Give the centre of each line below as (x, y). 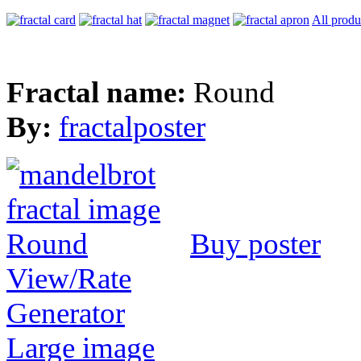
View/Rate (69, 278)
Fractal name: (100, 92)
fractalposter (132, 127)
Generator (66, 313)
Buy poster (255, 243)
